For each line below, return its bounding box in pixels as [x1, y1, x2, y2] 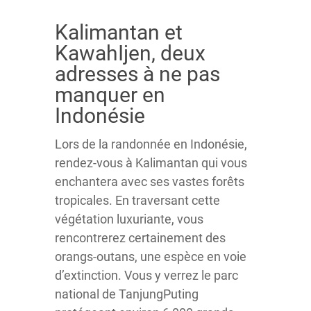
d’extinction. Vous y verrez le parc [55, 267, 238, 283]
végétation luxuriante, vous [55, 211, 203, 226]
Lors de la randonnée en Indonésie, [55, 136, 247, 151]
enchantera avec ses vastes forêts [55, 174, 244, 189]
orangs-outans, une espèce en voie [55, 249, 246, 264]
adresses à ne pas [55, 61, 220, 86]
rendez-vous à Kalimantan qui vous [55, 155, 247, 170]
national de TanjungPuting [55, 286, 199, 301]
